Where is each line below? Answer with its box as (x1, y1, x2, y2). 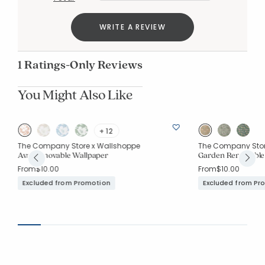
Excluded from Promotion (22, 177, 111, 188)
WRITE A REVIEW (99, 21, 166, 32)
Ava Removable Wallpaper (18, 149, 108, 160)
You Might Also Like (18, 85, 133, 104)
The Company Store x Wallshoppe (18, 140, 140, 151)
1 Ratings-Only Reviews (18, 56, 143, 72)
